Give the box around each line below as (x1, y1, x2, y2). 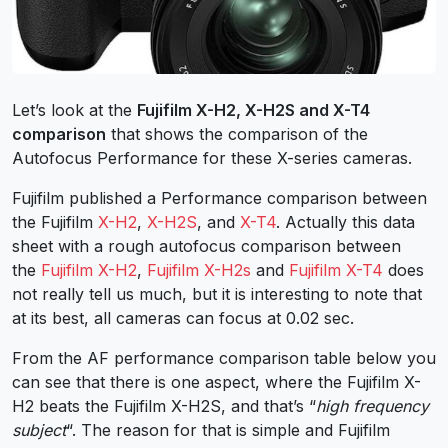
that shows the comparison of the (106, 123, 368, 144)
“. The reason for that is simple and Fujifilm (66, 419, 390, 440)
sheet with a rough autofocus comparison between (12, 235, 401, 256)
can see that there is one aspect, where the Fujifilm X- (12, 371, 421, 392)
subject (12, 419, 66, 440)
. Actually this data (276, 211, 415, 232)
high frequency (316, 395, 429, 416)
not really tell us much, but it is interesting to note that (12, 283, 422, 304)
